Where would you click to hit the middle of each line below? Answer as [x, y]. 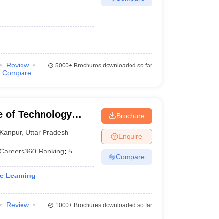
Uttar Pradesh [47, 132]
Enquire [130, 136]
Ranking [52, 151]
